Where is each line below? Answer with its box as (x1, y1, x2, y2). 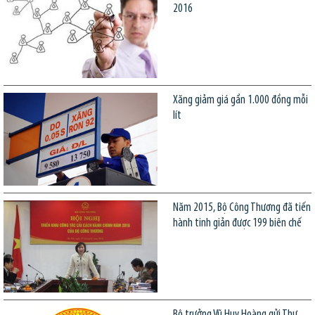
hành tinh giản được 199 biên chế (172, 217, 302, 229)
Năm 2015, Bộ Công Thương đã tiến (172, 201, 311, 214)
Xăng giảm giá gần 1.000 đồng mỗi (172, 94, 308, 107)
